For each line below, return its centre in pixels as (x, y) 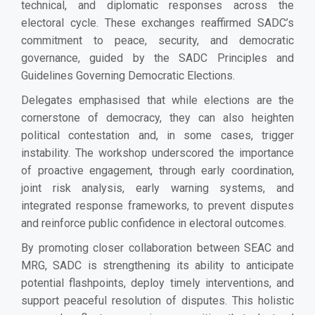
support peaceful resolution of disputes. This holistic (157, 300)
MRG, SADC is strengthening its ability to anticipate (157, 265)
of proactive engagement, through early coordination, (157, 170)
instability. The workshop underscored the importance (157, 153)
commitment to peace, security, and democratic (157, 40)
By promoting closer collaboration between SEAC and (157, 247)
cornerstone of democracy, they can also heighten (157, 117)
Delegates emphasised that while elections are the (157, 100)
